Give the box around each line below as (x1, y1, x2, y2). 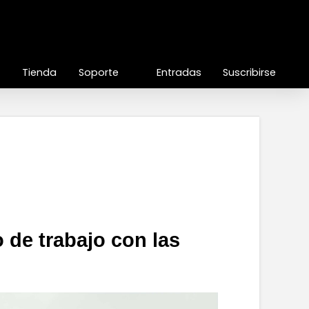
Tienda (22, 66, 57, 80)
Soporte (79, 66, 119, 80)
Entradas (156, 66, 201, 80)
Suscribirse (223, 66, 277, 80)
